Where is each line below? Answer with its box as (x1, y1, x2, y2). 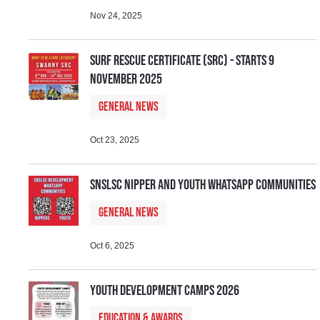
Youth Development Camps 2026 (90, 281, 240, 299)
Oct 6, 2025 (90, 240, 135, 251)
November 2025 (90, 70, 163, 88)
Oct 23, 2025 (90, 134, 140, 145)
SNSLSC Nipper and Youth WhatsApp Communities (90, 176, 316, 194)
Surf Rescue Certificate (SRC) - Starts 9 (90, 51, 275, 69)
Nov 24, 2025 (90, 10, 143, 21)
